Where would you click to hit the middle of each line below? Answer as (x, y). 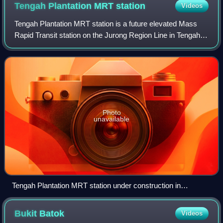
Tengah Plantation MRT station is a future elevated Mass (106, 23)
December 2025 (38, 197)
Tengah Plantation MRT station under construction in (96, 186)
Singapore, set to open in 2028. (65, 46)
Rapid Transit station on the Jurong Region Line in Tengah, (109, 35)
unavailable (111, 119)
